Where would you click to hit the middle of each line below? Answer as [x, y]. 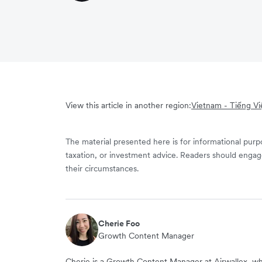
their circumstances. [102, 168]
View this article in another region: [128, 105]
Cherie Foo [119, 223]
